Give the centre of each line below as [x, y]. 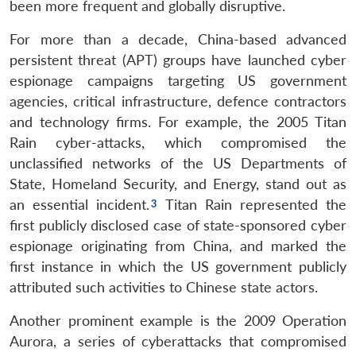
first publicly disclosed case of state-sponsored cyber [178, 225]
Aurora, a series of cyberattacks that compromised [178, 341]
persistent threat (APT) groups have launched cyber [178, 60]
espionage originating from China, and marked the [178, 246]
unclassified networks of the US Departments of [178, 163]
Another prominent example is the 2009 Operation [178, 320]
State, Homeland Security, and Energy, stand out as [178, 184]
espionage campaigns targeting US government [178, 80]
